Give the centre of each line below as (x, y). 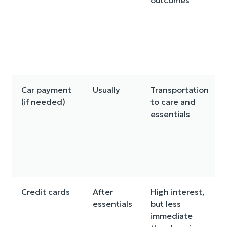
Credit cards (46, 192)
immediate (172, 216)
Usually (106, 90)
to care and (173, 102)
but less (166, 204)
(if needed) (43, 102)
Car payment (46, 90)
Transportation (180, 90)
